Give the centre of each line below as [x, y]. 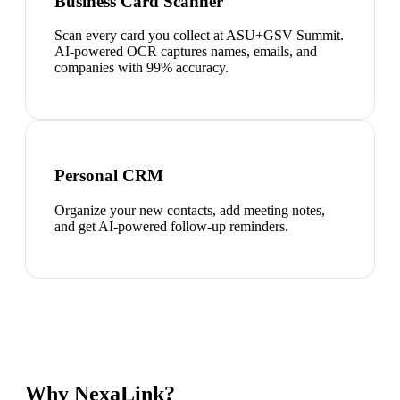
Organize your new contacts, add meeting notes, [190, 210]
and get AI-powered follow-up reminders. [171, 226]
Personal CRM [109, 175]
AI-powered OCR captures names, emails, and [186, 52]
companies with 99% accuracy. [142, 68]
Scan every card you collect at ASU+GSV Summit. [199, 36]
